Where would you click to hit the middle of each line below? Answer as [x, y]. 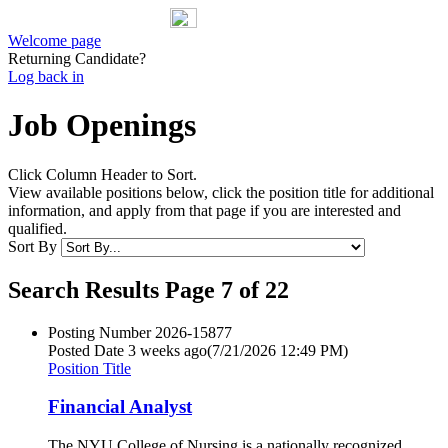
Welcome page [54, 40]
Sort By [32, 246]
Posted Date [86, 350]
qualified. [37, 228]
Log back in [46, 76]
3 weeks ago [167, 350]
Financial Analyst [120, 407]
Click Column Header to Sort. [102, 174]
